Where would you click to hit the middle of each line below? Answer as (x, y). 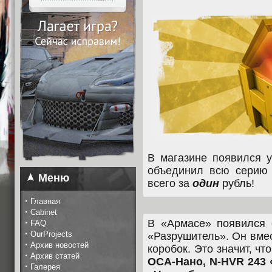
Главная (45, 201)
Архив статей (55, 256)
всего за (170, 183)
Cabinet (44, 212)
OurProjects (51, 234)
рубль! (237, 183)
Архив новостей (59, 245)
